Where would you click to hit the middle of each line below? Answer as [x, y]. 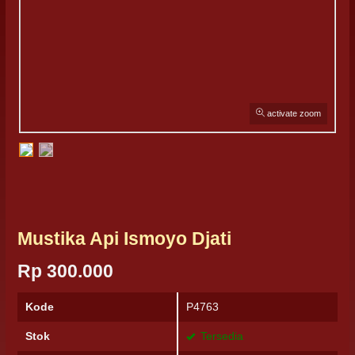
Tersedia [220, 336]
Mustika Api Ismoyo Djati [124, 239]
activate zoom [293, 113]
